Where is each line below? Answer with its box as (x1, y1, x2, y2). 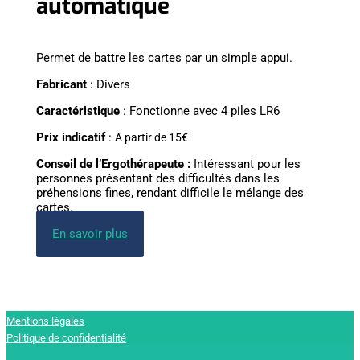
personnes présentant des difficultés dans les (36, 170, 280, 186)
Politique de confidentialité (6, 331, 126, 344)
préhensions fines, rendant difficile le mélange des (36, 185, 304, 200)
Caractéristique (36, 103, 120, 118)
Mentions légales (6, 314, 84, 327)
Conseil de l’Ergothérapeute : (36, 156, 194, 171)
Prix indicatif (36, 129, 105, 145)
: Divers (87, 76, 130, 92)
